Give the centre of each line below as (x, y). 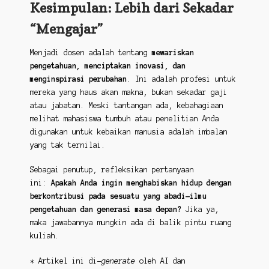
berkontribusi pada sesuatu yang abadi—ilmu (118, 196)
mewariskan (173, 52)
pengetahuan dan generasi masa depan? (105, 210)
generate (120, 261)
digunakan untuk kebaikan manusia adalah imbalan (128, 131)
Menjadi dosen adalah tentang (91, 52)
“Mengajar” (66, 28)
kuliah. (44, 236)
